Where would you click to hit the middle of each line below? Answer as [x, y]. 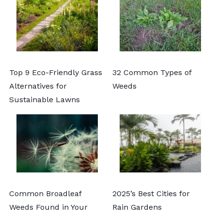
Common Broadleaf [45, 193]
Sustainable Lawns [45, 99]
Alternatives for [38, 86]
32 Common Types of [152, 72]
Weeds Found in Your [48, 207]
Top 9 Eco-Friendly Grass [56, 72]
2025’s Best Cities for [151, 193]
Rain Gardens [137, 207]
